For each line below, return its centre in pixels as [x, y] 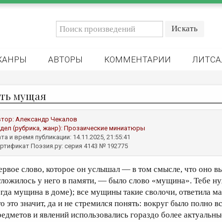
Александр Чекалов [46, 119]
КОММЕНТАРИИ [138, 59]
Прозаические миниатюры [105, 128]
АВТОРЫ [65, 59]
